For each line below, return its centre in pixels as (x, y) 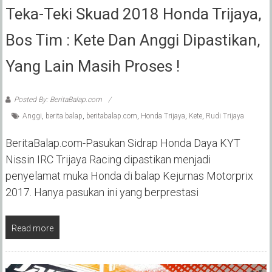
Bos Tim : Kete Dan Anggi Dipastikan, (133, 40)
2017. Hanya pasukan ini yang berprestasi (102, 192)
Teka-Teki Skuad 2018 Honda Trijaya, (133, 14)
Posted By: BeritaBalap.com (58, 99)
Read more (32, 228)
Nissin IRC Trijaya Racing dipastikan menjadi (108, 159)
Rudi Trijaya (225, 116)
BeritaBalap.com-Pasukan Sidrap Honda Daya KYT (123, 143)
